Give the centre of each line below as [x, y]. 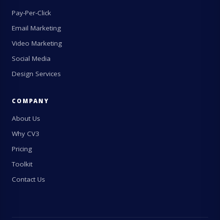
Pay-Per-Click [31, 13]
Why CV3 [26, 133]
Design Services [36, 73]
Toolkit [22, 164]
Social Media [31, 58]
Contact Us [28, 179]
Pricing [22, 149]
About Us [26, 118]
